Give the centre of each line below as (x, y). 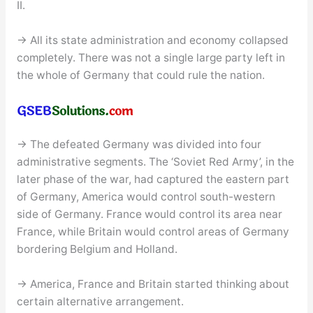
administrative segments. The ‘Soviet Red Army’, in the (155, 162)
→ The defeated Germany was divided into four (139, 145)
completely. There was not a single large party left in (151, 57)
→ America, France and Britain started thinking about (153, 284)
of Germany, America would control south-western (146, 197)
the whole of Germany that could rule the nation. (140, 75)
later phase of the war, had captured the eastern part (153, 180)
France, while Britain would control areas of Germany (153, 232)
